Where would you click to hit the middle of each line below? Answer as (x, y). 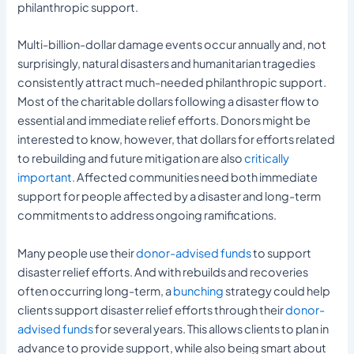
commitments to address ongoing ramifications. (147, 215)
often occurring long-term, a (96, 290)
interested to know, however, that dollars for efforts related (177, 139)
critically (267, 158)
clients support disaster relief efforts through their (152, 309)
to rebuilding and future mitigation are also (131, 158)
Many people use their (77, 252)
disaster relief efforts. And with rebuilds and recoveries (163, 271)
